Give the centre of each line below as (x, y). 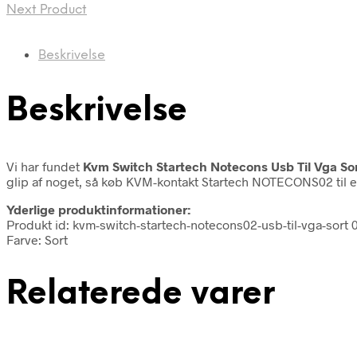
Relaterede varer (141, 294)
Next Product (47, 10)
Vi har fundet (45, 166)
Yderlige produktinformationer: (98, 209)
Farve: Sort (37, 239)
